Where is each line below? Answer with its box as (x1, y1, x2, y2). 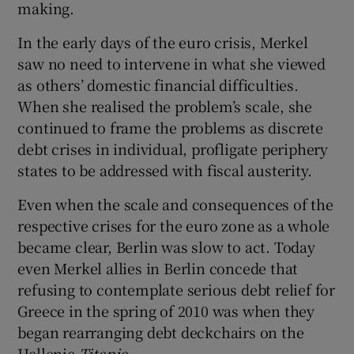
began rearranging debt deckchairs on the (17, 321, 304, 342)
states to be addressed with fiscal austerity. (17, 159, 312, 180)
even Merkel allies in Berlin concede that (17, 257, 299, 278)
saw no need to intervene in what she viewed (17, 52, 326, 73)
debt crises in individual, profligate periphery (17, 137, 329, 159)
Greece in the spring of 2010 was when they (17, 299, 315, 321)
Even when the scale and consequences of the (17, 193, 333, 214)
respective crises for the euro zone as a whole (17, 214, 330, 235)
